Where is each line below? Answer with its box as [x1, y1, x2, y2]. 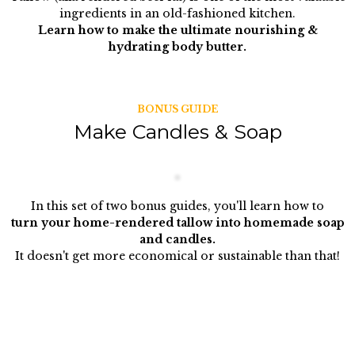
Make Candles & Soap [73, 120, 282, 143]
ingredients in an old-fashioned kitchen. [59, 6, 296, 21]
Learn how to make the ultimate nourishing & [37, 23, 318, 37]
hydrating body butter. [109, 40, 246, 54]
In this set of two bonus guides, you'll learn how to [31, 199, 324, 213]
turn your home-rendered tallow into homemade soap [10, 216, 345, 230]
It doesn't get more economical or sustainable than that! [15, 249, 340, 263]
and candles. [139, 232, 216, 246]
